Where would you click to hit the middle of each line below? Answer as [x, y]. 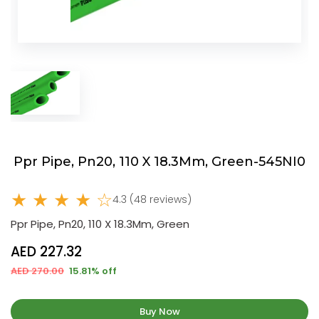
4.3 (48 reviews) [152, 200]
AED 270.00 [37, 271]
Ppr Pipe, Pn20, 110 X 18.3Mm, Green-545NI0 [159, 162]
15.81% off [92, 271]
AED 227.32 [46, 251]
